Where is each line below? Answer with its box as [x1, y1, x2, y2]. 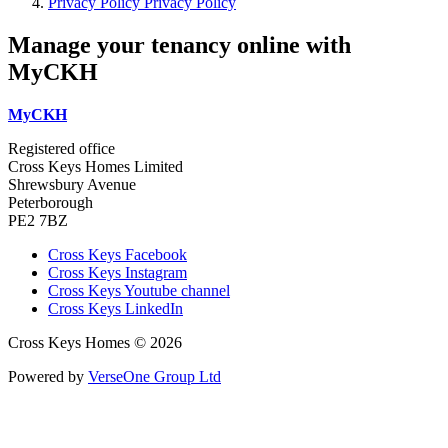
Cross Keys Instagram [48, 264, 187, 282]
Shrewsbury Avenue [8, 176, 136, 194]
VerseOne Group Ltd [88, 368, 221, 386]
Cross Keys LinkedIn [48, 300, 183, 318]
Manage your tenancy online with [8, 32, 351, 59]
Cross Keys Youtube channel [48, 282, 230, 300]
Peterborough [8, 194, 93, 212]
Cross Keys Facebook [48, 246, 187, 264]
